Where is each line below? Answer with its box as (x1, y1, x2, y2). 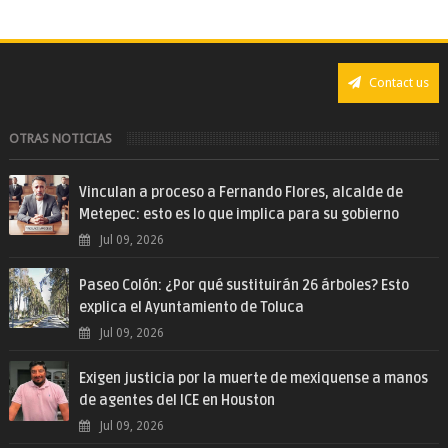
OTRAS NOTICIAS (8, 130, 112, 146)
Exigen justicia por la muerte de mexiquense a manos (78, 369, 428, 387)
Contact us (366, 74, 430, 90)
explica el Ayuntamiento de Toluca (78, 298, 304, 316)
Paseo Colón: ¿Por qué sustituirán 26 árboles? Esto (78, 276, 409, 294)
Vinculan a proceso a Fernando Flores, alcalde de (78, 183, 403, 201)
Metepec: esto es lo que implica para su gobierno (78, 205, 399, 223)
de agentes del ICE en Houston (78, 391, 275, 409)
